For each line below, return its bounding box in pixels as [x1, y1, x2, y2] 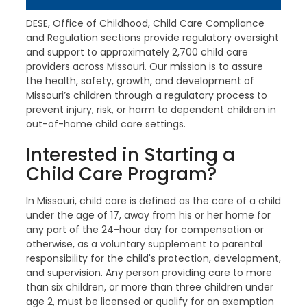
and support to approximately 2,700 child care [25, 45, 248, 59]
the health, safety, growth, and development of [25, 74, 254, 88]
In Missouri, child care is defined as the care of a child [25, 194, 281, 208]
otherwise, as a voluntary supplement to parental [25, 237, 262, 251]
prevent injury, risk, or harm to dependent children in [25, 103, 276, 116]
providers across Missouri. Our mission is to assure [25, 60, 263, 73]
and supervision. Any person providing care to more [25, 266, 272, 280]
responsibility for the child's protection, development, [25, 251, 281, 265]
